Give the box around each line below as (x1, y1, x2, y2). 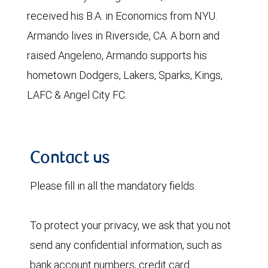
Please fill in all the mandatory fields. (30, 178, 196, 193)
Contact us (30, 150, 110, 167)
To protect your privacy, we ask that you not (30, 218, 231, 232)
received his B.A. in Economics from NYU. (27, 8, 217, 23)
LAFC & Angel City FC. (27, 87, 127, 102)
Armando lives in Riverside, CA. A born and (27, 28, 220, 42)
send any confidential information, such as (30, 237, 222, 252)
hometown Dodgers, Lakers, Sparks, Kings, (27, 68, 223, 82)
